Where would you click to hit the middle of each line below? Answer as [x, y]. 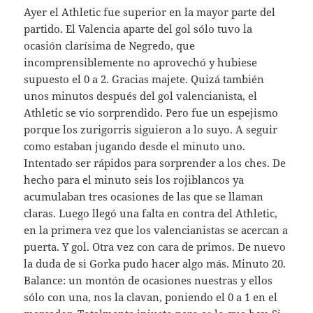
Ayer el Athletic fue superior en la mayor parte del [150, 12]
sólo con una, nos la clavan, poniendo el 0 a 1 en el [151, 297]
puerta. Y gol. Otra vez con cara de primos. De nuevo [155, 247]
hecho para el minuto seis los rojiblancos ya [134, 180]
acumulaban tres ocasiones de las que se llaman [144, 197]
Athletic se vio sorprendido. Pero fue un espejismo [151, 113]
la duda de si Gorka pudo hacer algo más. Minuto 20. [155, 264]
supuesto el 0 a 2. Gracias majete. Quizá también [144, 79]
